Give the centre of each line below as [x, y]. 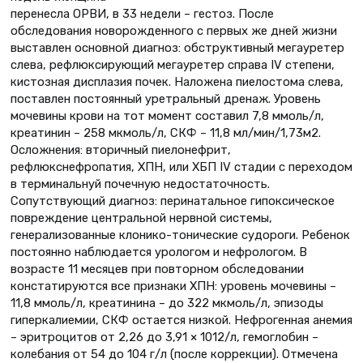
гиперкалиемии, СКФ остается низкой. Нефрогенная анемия [181, 320]
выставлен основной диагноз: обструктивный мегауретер [177, 47]
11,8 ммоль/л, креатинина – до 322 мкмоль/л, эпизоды [167, 303]
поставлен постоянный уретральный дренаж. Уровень [166, 98]
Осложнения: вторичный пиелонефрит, [121, 149]
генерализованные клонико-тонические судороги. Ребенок [180, 235]
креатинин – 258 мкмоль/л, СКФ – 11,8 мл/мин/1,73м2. [166, 132]
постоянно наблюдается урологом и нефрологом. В [159, 252]
